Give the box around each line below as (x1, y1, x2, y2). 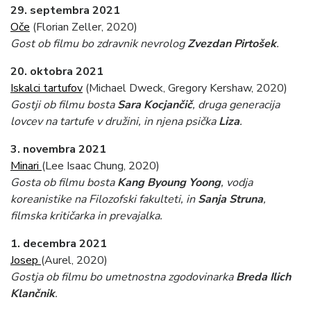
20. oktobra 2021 (10, 64, 106, 80)
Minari (10, 158, 42, 174)
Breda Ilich (236, 269, 291, 285)
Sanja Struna (198, 192, 263, 208)
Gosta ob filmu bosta (10, 175, 117, 191)
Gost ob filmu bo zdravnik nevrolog (10, 36, 187, 52)
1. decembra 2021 (10, 236, 107, 252)
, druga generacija (192, 97, 280, 113)
